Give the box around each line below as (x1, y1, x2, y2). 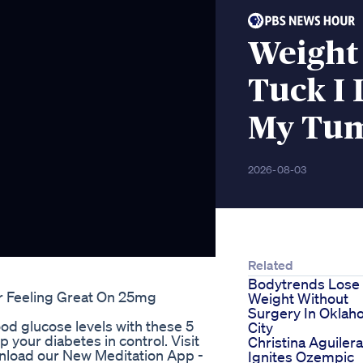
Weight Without (248, 289, 348, 308)
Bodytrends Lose (248, 275, 360, 293)
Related (248, 257, 293, 274)
